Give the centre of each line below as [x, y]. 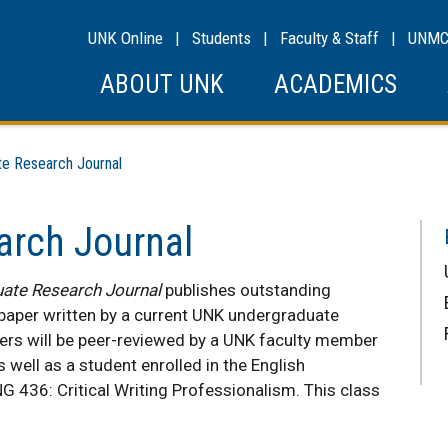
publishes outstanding [246, 289]
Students [221, 38]
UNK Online [125, 38]
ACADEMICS [335, 84]
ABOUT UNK [162, 84]
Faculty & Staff [329, 38]
